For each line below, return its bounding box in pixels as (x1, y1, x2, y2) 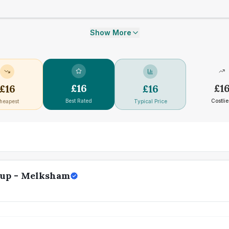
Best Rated (65, 98, 92, 104)
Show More (89, 28, 131, 37)
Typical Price (133, 98, 167, 104)
